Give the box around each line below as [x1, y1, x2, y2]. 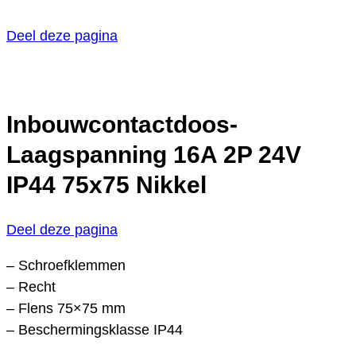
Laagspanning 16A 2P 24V [6, 141, 301, 168]
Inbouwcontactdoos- [6, 110, 238, 137]
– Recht [6, 279, 56, 296]
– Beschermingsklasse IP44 [6, 322, 183, 339]
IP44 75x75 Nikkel [6, 171, 207, 198]
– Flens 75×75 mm [6, 300, 126, 317]
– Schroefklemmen [6, 257, 126, 274]
